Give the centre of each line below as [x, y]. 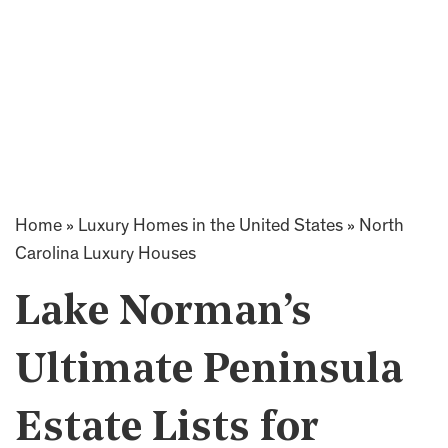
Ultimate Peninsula [209, 371]
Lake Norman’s [163, 313]
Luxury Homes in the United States [210, 227]
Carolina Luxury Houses [105, 255]
